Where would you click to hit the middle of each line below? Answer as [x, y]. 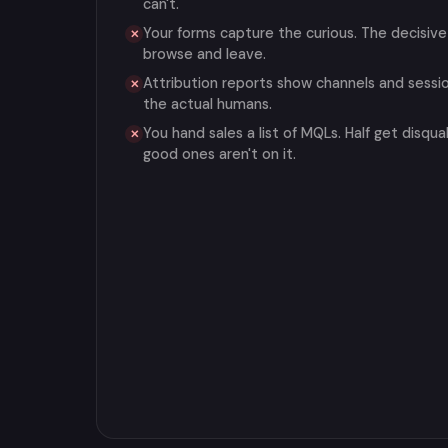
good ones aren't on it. [219, 154]
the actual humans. [207, 104]
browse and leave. [204, 54]
